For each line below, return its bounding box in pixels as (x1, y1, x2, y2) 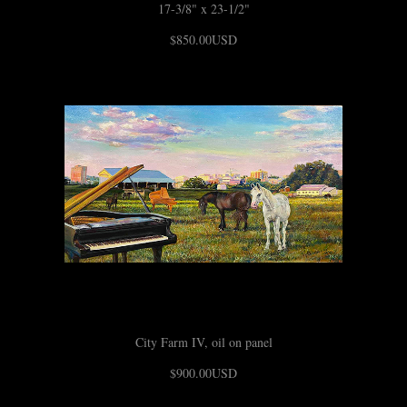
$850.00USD (170, 30, 237, 48)
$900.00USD (170, 363, 237, 382)
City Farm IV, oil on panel (134, 333, 273, 351)
